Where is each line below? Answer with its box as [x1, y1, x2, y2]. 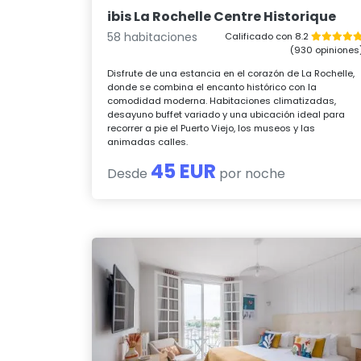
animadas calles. [107, 135, 189, 148]
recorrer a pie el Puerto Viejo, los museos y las [107, 121, 316, 135]
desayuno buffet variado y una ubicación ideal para [107, 107, 346, 121]
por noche [216, 164, 286, 183]
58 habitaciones [107, 28, 198, 45]
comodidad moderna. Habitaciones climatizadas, [107, 93, 337, 107]
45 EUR [151, 157, 217, 185]
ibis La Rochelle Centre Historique [107, 6, 337, 26]
